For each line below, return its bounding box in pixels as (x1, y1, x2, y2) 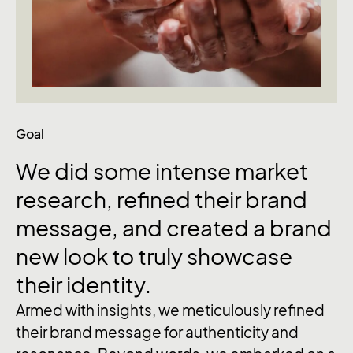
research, (16, 186, 117, 213)
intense (155, 158, 235, 184)
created (166, 214, 253, 241)
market (235, 158, 308, 184)
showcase (187, 243, 292, 269)
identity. (66, 271, 151, 298)
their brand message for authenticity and (16, 323, 299, 341)
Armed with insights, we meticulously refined (16, 301, 325, 319)
